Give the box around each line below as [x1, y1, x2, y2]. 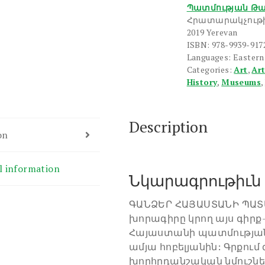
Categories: [186, 64, 234, 76]
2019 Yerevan [186, 27, 238, 38]
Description [128, 117, 208, 137]
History [186, 76, 218, 88]
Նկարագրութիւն [128, 170, 261, 191]
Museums [221, 76, 261, 88]
